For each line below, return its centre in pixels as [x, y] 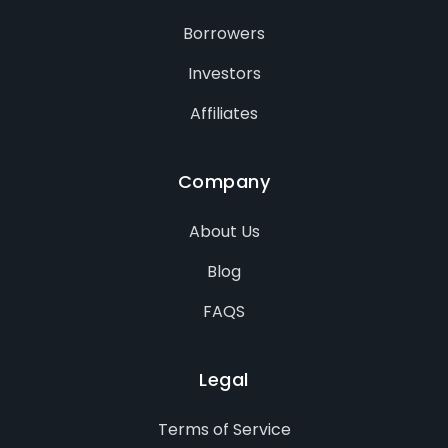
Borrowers [224, 33]
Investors [224, 73]
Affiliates [224, 113]
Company [224, 181]
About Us [224, 231]
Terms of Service [224, 429]
